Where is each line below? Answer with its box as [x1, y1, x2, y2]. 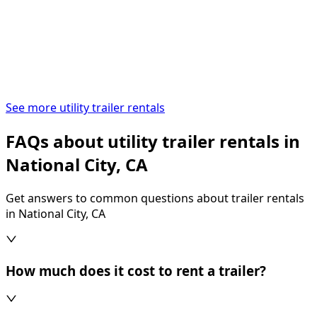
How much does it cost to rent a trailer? [6, 261, 266, 279]
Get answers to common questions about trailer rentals [6, 190, 304, 206]
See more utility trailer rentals [6, 100, 165, 116]
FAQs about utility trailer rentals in [6, 129, 300, 153]
